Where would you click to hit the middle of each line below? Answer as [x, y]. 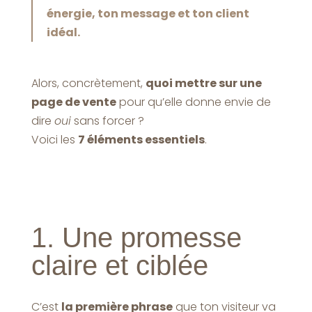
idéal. [63, 32]
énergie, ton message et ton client [148, 13]
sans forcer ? [107, 120]
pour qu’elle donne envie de [193, 102]
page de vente [73, 102]
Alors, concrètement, [88, 83]
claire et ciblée [119, 265]
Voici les [54, 139]
